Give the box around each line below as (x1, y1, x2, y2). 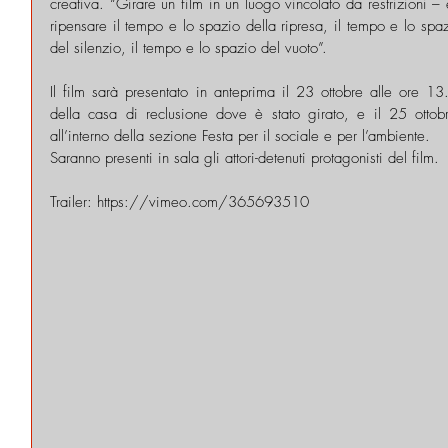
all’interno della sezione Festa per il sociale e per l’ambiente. (50, 125, 440, 146)
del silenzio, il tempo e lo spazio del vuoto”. (50, 37, 327, 58)
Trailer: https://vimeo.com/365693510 (50, 191, 309, 212)
